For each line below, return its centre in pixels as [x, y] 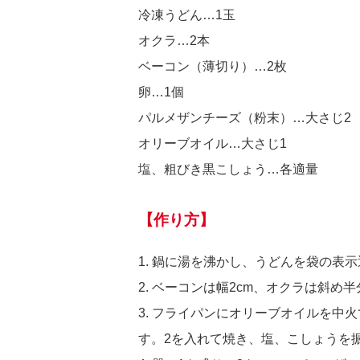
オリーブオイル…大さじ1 [213, 143]
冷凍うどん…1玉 [187, 15]
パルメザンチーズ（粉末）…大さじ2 [245, 118]
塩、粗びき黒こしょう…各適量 [228, 169]
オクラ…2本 [174, 41]
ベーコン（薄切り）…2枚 [213, 66]
